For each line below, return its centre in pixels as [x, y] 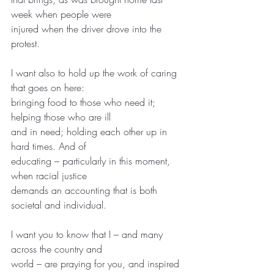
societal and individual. [59, 205]
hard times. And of [49, 146]
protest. [25, 43]
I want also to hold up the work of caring [95, 72]
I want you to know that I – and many [88, 234]
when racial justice [49, 175]
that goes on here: [48, 87]
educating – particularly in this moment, [92, 161]
